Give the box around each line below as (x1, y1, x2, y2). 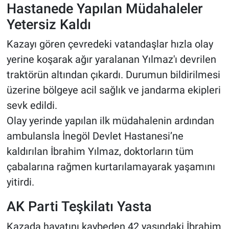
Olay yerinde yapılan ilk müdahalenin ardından (6, 114, 214, 127)
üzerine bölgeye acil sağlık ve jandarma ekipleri (6, 84, 221, 97)
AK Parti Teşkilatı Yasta (6, 198, 152, 215)
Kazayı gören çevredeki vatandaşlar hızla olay (6, 38, 213, 51)
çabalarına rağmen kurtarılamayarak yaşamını (6, 161, 215, 173)
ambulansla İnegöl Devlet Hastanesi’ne (6, 130, 184, 143)
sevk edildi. (6, 99, 57, 112)
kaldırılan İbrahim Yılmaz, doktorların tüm (6, 145, 194, 158)
